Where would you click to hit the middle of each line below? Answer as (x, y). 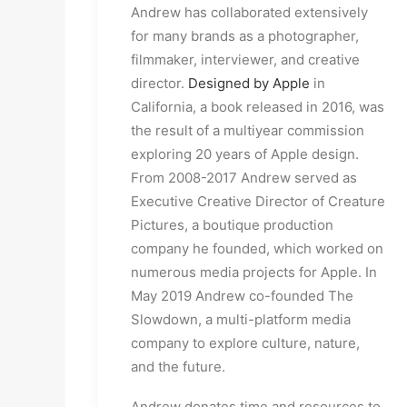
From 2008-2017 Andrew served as (244, 178)
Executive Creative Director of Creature (258, 201)
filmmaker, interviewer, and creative (245, 60)
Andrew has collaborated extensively (249, 12)
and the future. (178, 367)
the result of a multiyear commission (248, 130)
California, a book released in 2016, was (258, 107)
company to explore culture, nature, (245, 343)
